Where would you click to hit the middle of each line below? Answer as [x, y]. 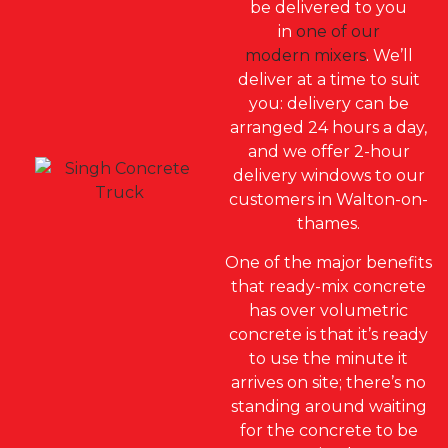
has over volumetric [328, 310]
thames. [328, 224]
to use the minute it [328, 358]
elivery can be [353, 104]
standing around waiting [328, 406]
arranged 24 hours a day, [328, 128]
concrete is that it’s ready [328, 334]
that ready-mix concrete [328, 286]
